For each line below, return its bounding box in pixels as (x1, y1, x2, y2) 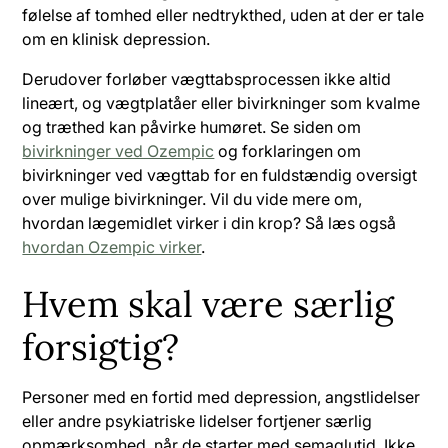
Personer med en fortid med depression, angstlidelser (22, 386, 421, 407)
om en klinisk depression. (22, 28, 211, 49)
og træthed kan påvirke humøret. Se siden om (22, 116, 362, 137)
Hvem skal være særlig (22, 280, 395, 327)
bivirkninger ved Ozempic (22, 140, 215, 161)
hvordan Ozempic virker (22, 236, 202, 257)
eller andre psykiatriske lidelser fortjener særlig (22, 410, 373, 431)
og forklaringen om (214, 140, 362, 161)
